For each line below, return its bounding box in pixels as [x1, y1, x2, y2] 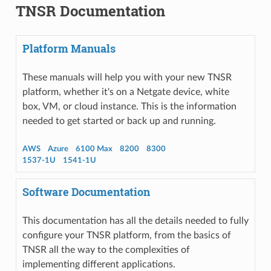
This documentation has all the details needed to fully [22, 215, 249, 226]
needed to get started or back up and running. [22, 116, 216, 126]
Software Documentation [22, 184, 150, 199]
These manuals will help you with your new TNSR [22, 72, 232, 82]
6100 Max [75, 145, 113, 152]
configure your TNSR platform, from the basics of [22, 230, 231, 240]
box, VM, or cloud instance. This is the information [22, 101, 237, 111]
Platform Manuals [22, 41, 116, 56]
